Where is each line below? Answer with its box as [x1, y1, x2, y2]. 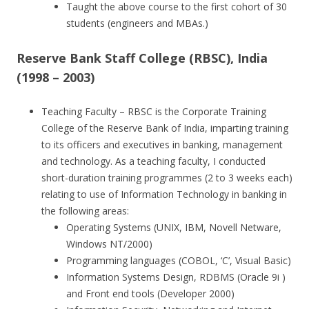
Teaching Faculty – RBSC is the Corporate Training [41, 105, 266, 118]
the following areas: [41, 204, 129, 217]
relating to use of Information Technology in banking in [41, 188, 287, 201]
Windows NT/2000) [66, 237, 152, 250]
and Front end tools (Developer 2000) [66, 287, 235, 300]
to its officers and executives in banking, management [41, 138, 283, 151]
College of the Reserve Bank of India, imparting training [41, 121, 288, 134]
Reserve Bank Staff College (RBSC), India [17, 50, 268, 66]
